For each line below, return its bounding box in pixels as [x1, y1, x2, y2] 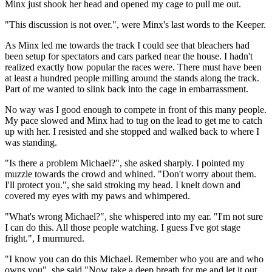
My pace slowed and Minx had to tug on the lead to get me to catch [5, 115, 262, 126]
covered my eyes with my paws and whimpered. [5, 190, 190, 201]
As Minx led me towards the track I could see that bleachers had [5, 39, 250, 50]
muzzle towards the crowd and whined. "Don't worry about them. [5, 168, 256, 179]
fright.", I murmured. [5, 233, 84, 243]
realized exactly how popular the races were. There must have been [5, 61, 262, 72]
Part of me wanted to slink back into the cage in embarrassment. [5, 83, 248, 94]
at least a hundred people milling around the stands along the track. [5, 72, 259, 83]
